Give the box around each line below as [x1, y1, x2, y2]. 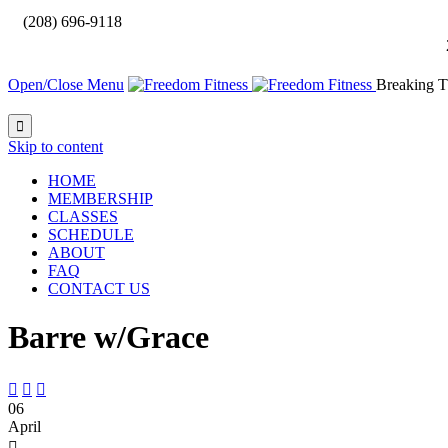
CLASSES [48, 208, 118, 225]
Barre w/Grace [8, 319, 209, 356]
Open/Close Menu [8, 76, 124, 93]
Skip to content [8, 138, 103, 155]
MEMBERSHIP [48, 190, 153, 207]
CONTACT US [48, 280, 150, 297]
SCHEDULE [48, 226, 134, 243]
